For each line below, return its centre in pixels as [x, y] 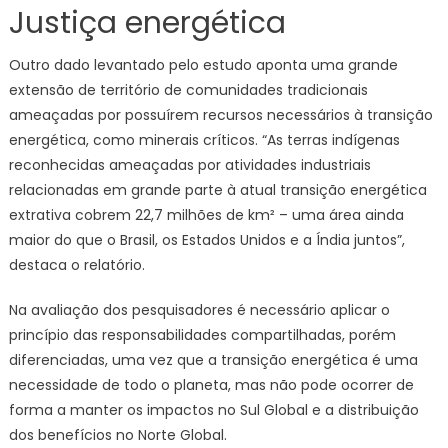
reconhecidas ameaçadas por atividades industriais [189, 165]
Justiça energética [147, 23]
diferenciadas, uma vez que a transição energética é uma [213, 360]
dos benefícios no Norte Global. [117, 435]
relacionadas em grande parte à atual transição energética [217, 190]
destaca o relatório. [76, 265]
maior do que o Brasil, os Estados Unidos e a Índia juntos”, [206, 240]
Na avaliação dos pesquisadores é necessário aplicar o [199, 310]
